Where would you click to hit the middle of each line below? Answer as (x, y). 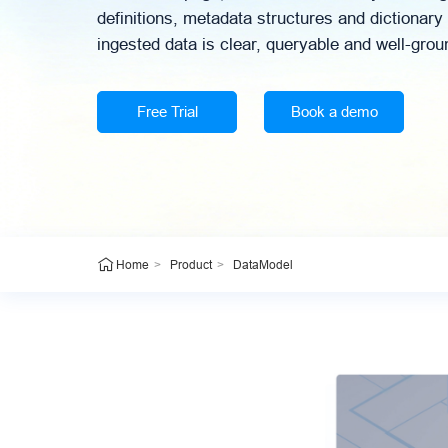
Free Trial (167, 112)
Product (190, 264)
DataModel (262, 264)
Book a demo (334, 112)
